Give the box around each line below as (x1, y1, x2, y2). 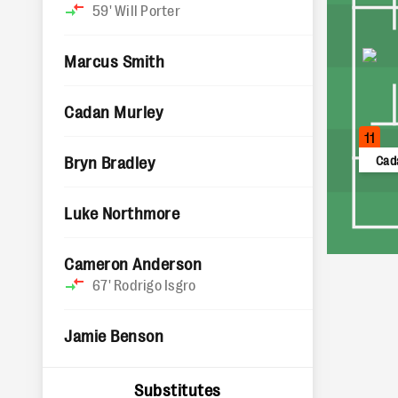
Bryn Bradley (64, 152, 155, 171)
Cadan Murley (64, 101, 163, 121)
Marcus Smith (64, 51, 165, 70)
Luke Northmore (64, 203, 180, 222)
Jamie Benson (64, 325, 164, 345)
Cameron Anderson (64, 253, 203, 273)
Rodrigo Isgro (114, 275, 196, 293)
